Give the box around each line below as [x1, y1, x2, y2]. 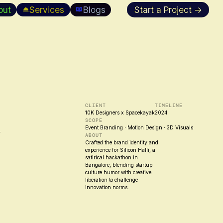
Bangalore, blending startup [85, 161, 152, 168]
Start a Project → [134, 4, 202, 15]
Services [29, 4, 65, 15]
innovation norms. [85, 184, 129, 190]
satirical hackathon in [85, 154, 138, 160]
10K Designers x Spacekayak [85, 109, 155, 115]
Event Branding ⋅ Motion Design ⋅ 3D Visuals [85, 124, 193, 130]
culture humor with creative [85, 169, 151, 175]
